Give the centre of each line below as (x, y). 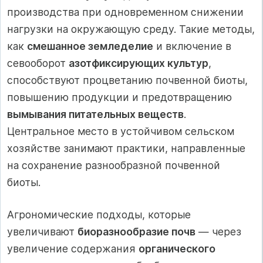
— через (218, 231)
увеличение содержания (73, 248)
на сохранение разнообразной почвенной (114, 165)
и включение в (192, 46)
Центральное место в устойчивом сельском (121, 131)
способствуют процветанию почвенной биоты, (127, 80)
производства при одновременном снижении (125, 12)
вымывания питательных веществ (95, 114)
